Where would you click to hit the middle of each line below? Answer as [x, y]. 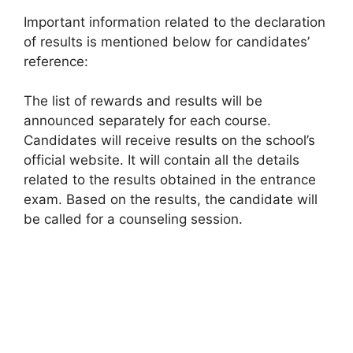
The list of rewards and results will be [143, 101]
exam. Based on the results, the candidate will [171, 199]
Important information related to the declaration [175, 22]
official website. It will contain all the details [162, 160]
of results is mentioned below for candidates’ [167, 41]
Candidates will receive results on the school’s [169, 140]
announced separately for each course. [147, 121]
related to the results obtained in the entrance [170, 180]
